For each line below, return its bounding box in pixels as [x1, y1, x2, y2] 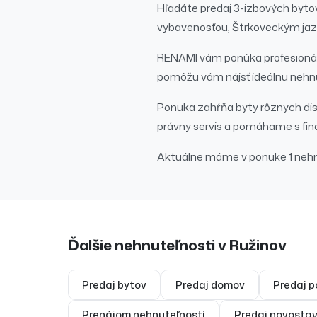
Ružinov [229, 234, 287, 256]
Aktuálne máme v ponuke [157, 149, 289, 165]
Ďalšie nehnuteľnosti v [68, 234, 229, 256]
